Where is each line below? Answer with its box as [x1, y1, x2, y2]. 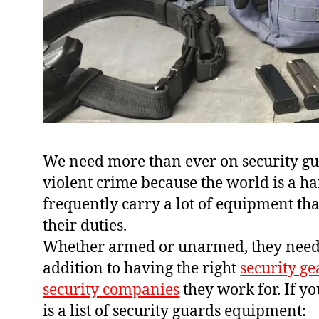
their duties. [43, 216, 127, 236]
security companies [43, 281, 180, 300]
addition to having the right [43, 259, 241, 279]
